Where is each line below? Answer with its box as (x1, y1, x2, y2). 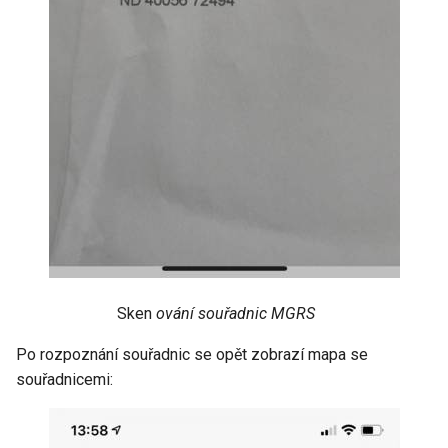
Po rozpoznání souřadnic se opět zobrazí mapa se (16, 345, 368, 364)
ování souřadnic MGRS (155, 304, 315, 323)
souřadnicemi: (16, 370, 113, 389)
